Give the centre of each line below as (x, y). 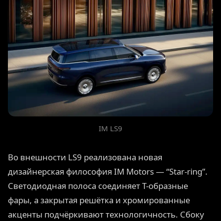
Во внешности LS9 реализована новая (85, 157)
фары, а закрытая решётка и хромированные (99, 200)
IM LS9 (110, 129)
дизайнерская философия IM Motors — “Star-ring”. (108, 172)
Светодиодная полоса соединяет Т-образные (98, 186)
